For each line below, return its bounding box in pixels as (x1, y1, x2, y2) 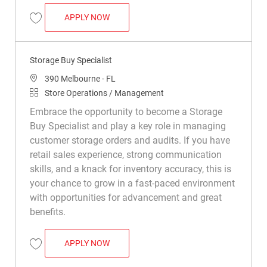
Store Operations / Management (44, 88, 164, 98)
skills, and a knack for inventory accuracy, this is (29, 163, 231, 175)
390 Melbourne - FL (44, 73, 116, 83)
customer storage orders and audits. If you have (29, 134, 230, 146)
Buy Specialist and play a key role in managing (29, 120, 226, 132)
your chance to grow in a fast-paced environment (29, 177, 235, 189)
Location (29, 73, 62, 83)
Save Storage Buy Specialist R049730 (35, 24, 155, 33)
